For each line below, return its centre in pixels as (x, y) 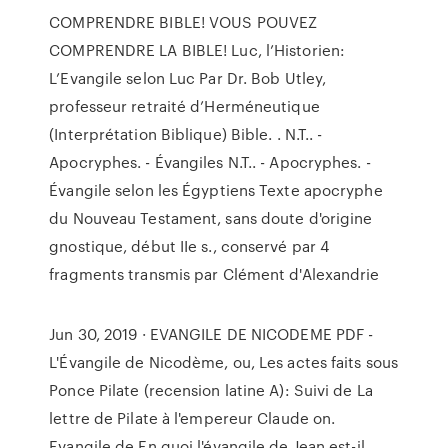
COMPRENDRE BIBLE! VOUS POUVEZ (183, 22)
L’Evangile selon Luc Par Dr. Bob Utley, (188, 78)
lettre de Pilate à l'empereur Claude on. (192, 418)
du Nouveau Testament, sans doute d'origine (211, 218)
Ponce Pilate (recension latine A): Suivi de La (211, 390)
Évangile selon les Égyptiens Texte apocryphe (216, 190)
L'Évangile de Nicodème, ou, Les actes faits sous (224, 362)
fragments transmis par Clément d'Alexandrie (214, 274)
